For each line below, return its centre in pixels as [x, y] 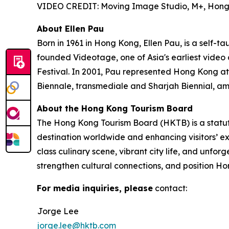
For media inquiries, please [95, 188]
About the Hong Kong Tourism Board [115, 109]
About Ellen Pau [70, 29]
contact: [170, 188]
